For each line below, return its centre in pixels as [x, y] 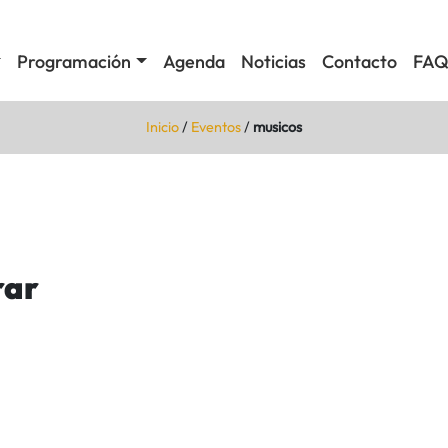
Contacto [359, 62]
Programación [74, 62]
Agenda [193, 62]
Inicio [162, 126]
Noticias [273, 62]
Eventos [216, 126]
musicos [277, 126]
